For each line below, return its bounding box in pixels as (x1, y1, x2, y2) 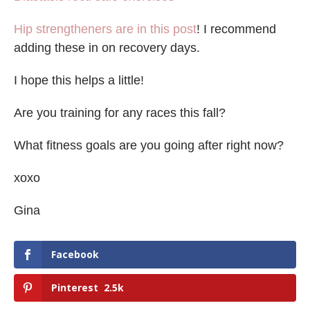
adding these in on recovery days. (14, 41, 200, 55)
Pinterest (51, 281, 98, 295)
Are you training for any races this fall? (14, 106, 226, 120)
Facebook (51, 248, 99, 262)
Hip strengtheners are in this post (14, 22, 197, 37)
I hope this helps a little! (14, 73, 144, 88)
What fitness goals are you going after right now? (14, 138, 284, 153)
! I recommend (197, 22, 276, 37)
